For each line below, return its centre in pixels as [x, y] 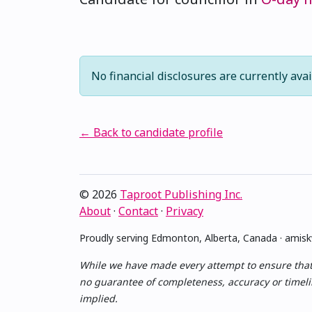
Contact [138, 211]
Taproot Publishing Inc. [181, 194]
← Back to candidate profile [151, 132]
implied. [99, 298]
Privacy [185, 211]
